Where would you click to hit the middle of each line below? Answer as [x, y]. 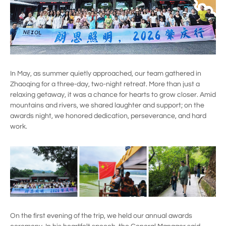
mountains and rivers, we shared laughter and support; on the [107, 105]
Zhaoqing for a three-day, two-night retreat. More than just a [105, 84]
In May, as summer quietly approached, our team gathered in [106, 74]
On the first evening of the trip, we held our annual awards [101, 216]
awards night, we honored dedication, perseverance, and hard [108, 116]
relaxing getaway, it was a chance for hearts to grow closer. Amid [113, 95]
